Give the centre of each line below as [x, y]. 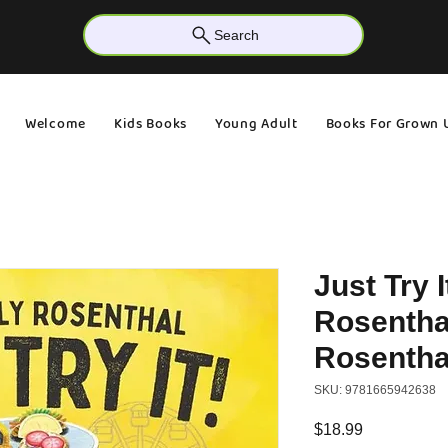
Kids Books [150, 123]
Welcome [55, 123]
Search [236, 35]
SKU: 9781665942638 [375, 389]
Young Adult [256, 123]
